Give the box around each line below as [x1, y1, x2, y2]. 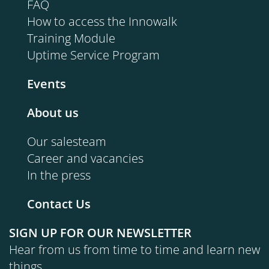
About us [27, 104, 79, 121]
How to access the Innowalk [27, 13, 177, 29]
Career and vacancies [27, 150, 144, 166]
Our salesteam [27, 133, 106, 150]
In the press [27, 166, 91, 183]
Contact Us [27, 195, 91, 212]
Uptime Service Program [27, 46, 160, 63]
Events [27, 75, 66, 92]
